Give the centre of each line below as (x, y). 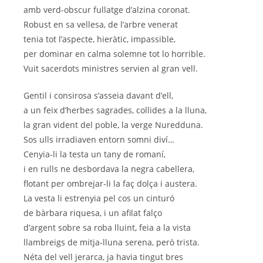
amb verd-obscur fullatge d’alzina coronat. (107, 10)
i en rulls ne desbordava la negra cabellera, (109, 169)
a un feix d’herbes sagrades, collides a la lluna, (115, 110)
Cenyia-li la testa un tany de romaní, (95, 154)
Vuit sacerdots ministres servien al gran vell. (111, 69)
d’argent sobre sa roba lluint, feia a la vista (107, 228)
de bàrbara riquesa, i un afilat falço (93, 213)
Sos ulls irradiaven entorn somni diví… (99, 140)
